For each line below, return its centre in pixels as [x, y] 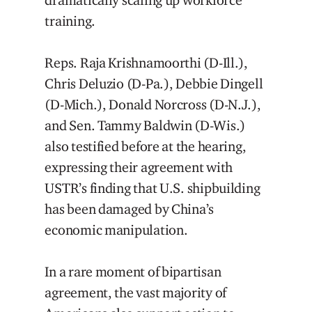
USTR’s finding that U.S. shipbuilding [153, 188]
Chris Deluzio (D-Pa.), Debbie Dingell [154, 84]
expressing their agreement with [139, 167]
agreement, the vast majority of [136, 293]
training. [70, 21]
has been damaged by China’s [130, 209]
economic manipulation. [116, 230]
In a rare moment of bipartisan [133, 272]
